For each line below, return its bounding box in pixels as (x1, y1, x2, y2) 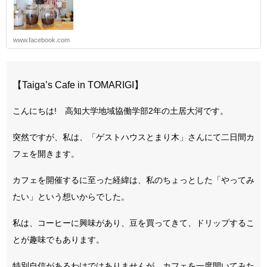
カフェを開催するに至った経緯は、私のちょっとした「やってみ (13, 175, 254, 185)
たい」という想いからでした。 (13, 192, 129, 202)
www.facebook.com (13, 36, 70, 44)
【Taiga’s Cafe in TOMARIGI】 (13, 80, 144, 91)
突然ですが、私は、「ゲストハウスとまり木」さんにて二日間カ (13, 132, 254, 142)
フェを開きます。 (13, 149, 79, 159)
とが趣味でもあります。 (13, 235, 104, 245)
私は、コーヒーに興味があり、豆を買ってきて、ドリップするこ (13, 218, 254, 228)
